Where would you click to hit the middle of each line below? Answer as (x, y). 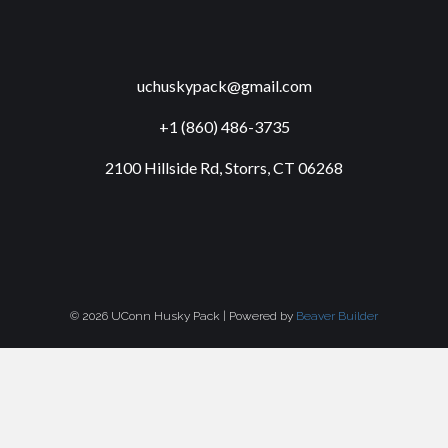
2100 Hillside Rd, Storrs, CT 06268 (224, 167)
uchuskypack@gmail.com (224, 85)
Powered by (262, 315)
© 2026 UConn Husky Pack (145, 315)
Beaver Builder (337, 315)
